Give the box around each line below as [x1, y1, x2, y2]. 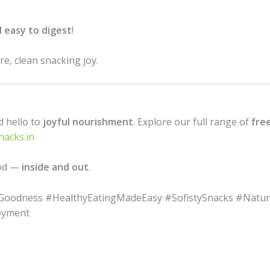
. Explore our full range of [133, 115, 251, 128]
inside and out [21, 160, 89, 174]
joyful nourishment [42, 115, 133, 128]
